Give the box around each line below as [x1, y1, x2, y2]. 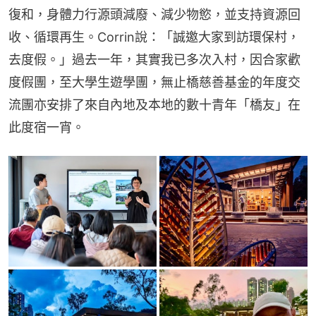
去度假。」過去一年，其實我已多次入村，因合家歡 [8, 52, 300, 67]
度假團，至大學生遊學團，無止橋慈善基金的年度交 [8, 75, 300, 90]
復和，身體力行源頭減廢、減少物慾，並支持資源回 [8, 7, 300, 22]
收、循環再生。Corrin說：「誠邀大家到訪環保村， [8, 30, 300, 44]
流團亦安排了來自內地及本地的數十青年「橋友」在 [8, 97, 300, 112]
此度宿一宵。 [8, 120, 85, 135]
